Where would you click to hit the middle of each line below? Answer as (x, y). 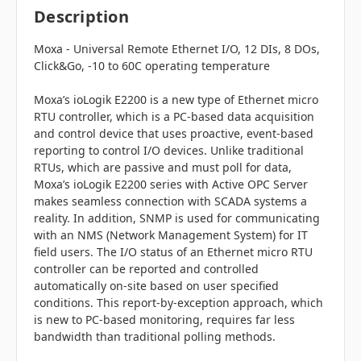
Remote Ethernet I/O (183, 49)
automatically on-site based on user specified (156, 286)
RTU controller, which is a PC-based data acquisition (174, 117)
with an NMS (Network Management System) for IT (171, 235)
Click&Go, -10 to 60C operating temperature (152, 66)
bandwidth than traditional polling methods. (155, 337)
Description (81, 17)
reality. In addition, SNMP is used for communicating (177, 218)
